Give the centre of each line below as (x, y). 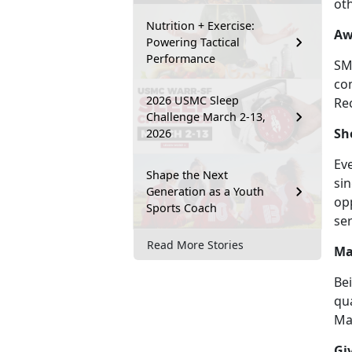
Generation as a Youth (205, 192)
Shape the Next (187, 175)
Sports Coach (181, 208)
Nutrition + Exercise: (200, 26)
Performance (181, 59)
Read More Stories (195, 244)
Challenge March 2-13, (206, 117)
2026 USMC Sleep (192, 101)
